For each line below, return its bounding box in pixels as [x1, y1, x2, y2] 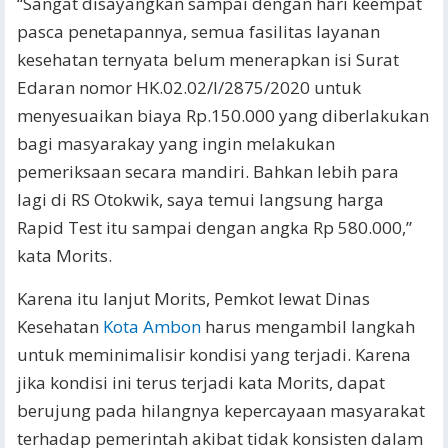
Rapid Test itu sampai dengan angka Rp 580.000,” [17, 216, 412, 239]
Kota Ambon [103, 315, 201, 338]
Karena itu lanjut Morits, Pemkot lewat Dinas [17, 287, 370, 310]
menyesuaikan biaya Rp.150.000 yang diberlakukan [17, 104, 429, 127]
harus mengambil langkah [201, 315, 415, 338]
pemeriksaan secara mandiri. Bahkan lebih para [17, 160, 399, 183]
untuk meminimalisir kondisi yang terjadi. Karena [17, 343, 411, 366]
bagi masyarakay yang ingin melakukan [17, 132, 335, 155]
